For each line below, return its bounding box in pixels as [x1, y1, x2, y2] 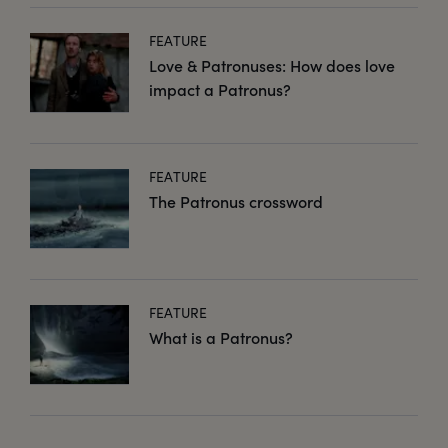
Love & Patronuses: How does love [149, 54, 395, 76]
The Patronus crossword [149, 190, 323, 212]
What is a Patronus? [149, 326, 293, 348]
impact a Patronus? [149, 78, 291, 100]
